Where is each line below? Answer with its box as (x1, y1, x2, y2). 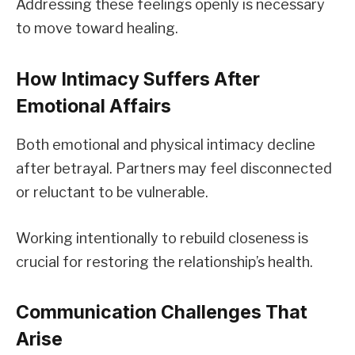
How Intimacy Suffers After (16, 67, 260, 90)
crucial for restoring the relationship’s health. (16, 253, 313, 270)
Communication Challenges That (16, 300, 307, 323)
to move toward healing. (16, 20, 178, 37)
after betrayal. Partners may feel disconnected (16, 159, 332, 177)
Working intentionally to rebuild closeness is (16, 229, 308, 246)
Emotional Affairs (16, 94, 171, 117)
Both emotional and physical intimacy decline (16, 136, 315, 153)
